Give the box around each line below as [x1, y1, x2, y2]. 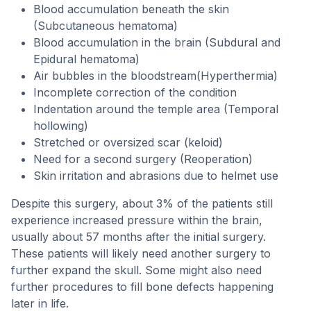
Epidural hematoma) [33, 52, 140, 66]
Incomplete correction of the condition [33, 85, 237, 99]
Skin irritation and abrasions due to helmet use [33, 169, 278, 183]
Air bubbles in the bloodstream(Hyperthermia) [33, 69, 278, 83]
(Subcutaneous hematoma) [33, 19, 178, 33]
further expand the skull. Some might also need [11, 263, 262, 277]
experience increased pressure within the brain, [11, 213, 262, 227]
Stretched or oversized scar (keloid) [33, 135, 223, 149]
